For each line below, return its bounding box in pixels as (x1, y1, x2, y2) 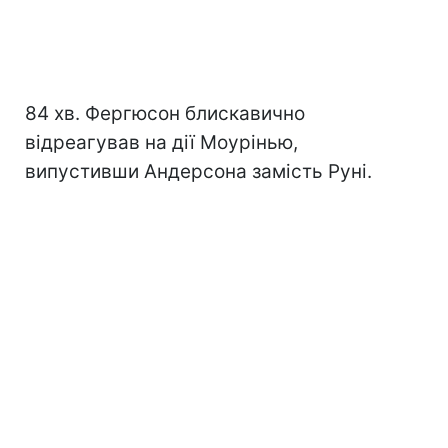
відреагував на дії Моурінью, (25, 131, 298, 154)
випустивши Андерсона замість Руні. (25, 160, 372, 183)
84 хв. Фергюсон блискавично (25, 102, 305, 125)
